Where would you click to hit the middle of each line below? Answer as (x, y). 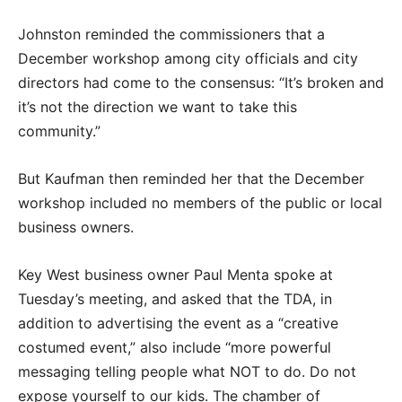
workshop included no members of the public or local (200, 202)
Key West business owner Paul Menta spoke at (175, 274)
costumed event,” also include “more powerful (175, 347)
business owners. (78, 227)
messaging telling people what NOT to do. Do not (187, 371)
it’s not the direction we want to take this (157, 106)
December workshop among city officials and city (188, 58)
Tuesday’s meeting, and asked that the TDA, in (175, 298)
